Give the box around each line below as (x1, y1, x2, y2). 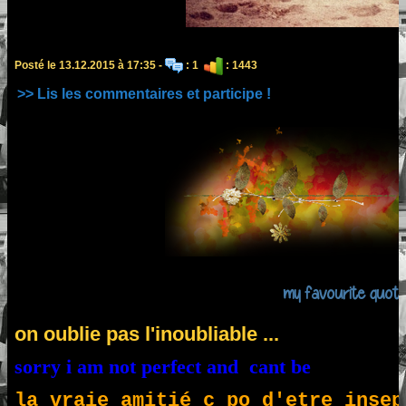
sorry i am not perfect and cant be (14, 354, 316, 378)
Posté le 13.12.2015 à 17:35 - (14, 58, 165, 72)
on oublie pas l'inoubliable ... (14, 322, 279, 345)
